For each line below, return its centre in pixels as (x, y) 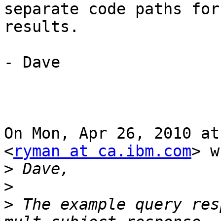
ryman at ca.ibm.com (102, 151)
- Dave (32, 62)
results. (41, 27)
